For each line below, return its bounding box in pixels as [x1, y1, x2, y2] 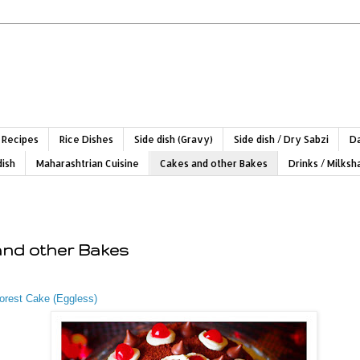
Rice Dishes [59, 133, 113, 146]
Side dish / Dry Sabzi [234, 133, 329, 146]
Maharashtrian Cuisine [36, 157, 139, 170]
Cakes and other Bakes [160, 157, 268, 170]
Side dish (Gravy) [134, 133, 213, 146]
